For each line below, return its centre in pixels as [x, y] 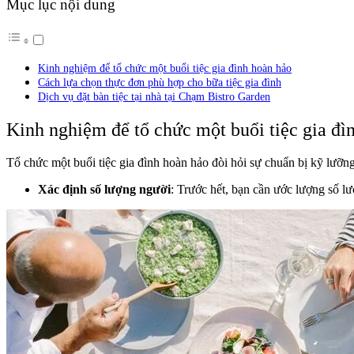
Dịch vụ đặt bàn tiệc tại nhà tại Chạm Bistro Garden [154, 96]
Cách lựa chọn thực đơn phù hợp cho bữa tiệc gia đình [160, 82]
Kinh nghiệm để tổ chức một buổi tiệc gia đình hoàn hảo [165, 68]
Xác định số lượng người [104, 190]
